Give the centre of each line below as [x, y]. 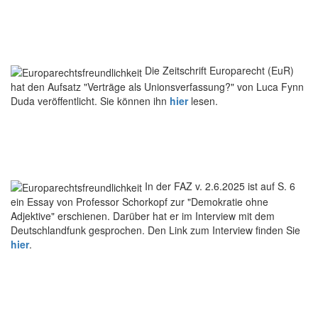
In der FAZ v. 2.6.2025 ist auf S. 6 [220, 186]
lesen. [203, 100]
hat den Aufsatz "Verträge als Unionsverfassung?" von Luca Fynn [157, 86]
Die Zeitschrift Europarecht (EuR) [219, 71]
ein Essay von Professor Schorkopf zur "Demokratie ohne [139, 202]
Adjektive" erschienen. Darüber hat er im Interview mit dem [143, 216]
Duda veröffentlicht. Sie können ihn [90, 100]
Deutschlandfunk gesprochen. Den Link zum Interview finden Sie [155, 230]
